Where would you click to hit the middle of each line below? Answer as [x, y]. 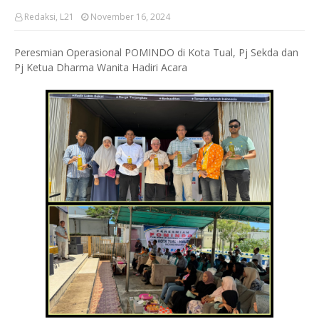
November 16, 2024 [130, 17]
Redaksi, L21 [49, 17]
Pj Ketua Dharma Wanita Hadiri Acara [101, 67]
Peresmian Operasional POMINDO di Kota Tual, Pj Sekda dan [156, 52]
